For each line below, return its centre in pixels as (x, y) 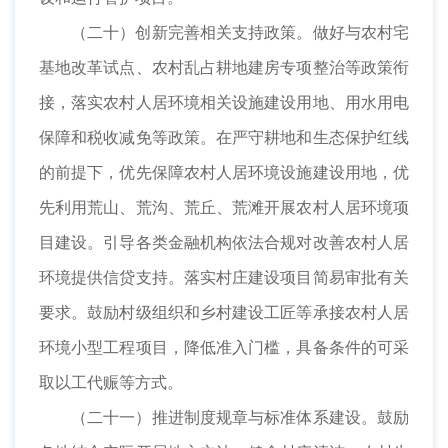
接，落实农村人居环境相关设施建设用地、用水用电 (224, 102)
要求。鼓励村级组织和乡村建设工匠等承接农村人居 (224, 312)
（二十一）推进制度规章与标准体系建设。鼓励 (240, 417)
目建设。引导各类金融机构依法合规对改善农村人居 (224, 242)
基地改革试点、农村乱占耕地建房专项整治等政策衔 (224, 67)
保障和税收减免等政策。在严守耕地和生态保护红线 (224, 137)
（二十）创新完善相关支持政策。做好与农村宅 (240, 32)
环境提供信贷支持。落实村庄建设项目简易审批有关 (224, 277)
